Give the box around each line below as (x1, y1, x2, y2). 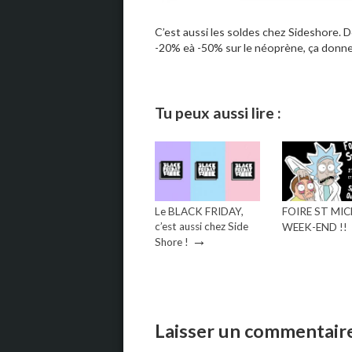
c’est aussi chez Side (155, 220, 248, 233)
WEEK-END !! (282, 221, 347, 234)
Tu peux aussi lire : (155, 103, 281, 122)
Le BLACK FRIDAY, (155, 205, 244, 218)
